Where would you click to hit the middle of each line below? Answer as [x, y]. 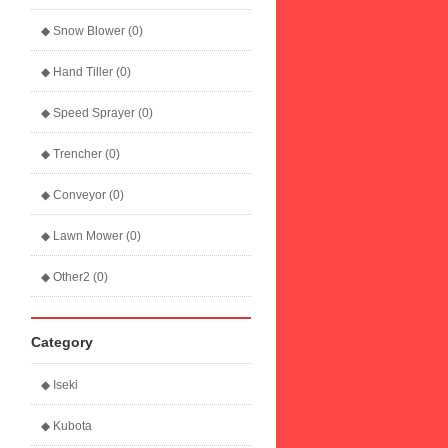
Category [62, 342]
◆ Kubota [66, 426]
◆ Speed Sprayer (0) [97, 113]
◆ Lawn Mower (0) [91, 236]
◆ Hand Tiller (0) [86, 72]
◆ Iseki [59, 385]
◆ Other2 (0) [74, 277]
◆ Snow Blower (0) [92, 31]
